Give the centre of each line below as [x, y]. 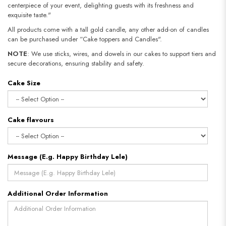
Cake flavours [31, 120]
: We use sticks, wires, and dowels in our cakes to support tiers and [122, 54]
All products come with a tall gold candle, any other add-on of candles [108, 30]
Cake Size [24, 83]
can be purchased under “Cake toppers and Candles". [85, 39]
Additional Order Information [58, 194]
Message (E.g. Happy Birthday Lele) [68, 157]
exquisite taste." [29, 15]
